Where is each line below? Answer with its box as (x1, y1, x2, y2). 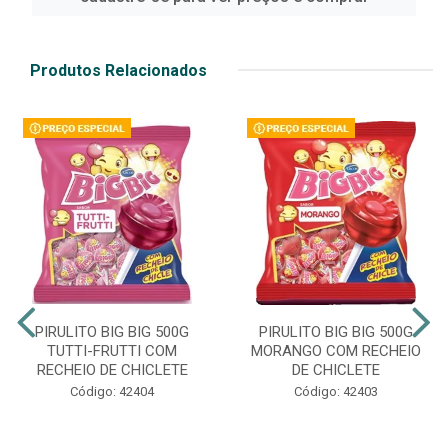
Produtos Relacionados (30, 60, 207, 80)
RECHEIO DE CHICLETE (36, 360, 188, 379)
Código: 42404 (70, 383, 154, 399)
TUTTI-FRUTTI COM (47, 341, 177, 360)
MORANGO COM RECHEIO (251, 341, 421, 360)
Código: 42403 (294, 383, 378, 399)
